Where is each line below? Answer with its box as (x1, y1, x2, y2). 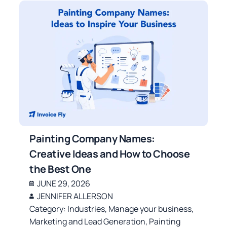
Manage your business (108, 203, 192, 214)
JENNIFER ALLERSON (37, 190, 113, 202)
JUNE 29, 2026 (37, 177, 91, 189)
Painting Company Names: (29, 131, 155, 145)
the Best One (29, 162, 91, 176)
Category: (29, 203, 68, 214)
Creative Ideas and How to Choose (29, 146, 190, 161)
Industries (67, 203, 105, 214)
